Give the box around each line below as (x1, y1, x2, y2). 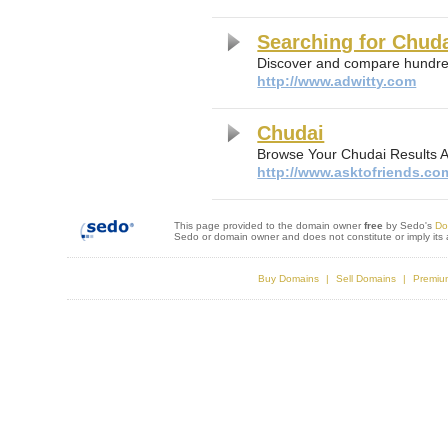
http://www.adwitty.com (257, 73, 417, 89)
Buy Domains (257, 273, 319, 284)
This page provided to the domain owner (174, 220, 365, 231)
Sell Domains (335, 273, 396, 284)
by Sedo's (383, 220, 436, 231)
